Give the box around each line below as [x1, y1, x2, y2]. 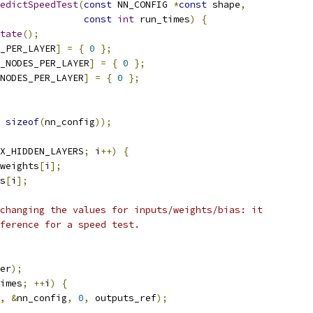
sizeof [6, 116, 39, 128]
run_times [134, 13, 190, 25]
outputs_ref [89, 292, 156, 304]
